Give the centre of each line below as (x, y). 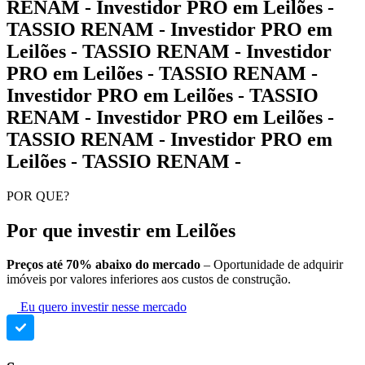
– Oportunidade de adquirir (273, 265)
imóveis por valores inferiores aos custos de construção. (149, 279)
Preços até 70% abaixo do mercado (105, 265)
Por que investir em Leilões (121, 230)
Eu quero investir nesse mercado (103, 307)
